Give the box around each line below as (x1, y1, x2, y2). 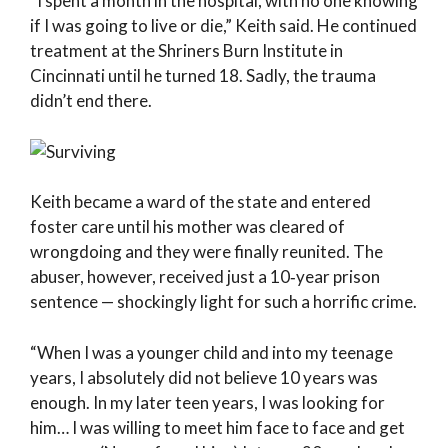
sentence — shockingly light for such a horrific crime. (30, 291, 417, 312)
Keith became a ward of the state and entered (30, 191, 371, 212)
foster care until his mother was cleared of (30, 216, 345, 237)
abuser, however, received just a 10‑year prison (30, 266, 380, 287)
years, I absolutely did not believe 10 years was (30, 366, 378, 388)
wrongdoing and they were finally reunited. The (30, 241, 383, 262)
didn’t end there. (30, 90, 152, 111)
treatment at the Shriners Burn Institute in (30, 40, 343, 61)
